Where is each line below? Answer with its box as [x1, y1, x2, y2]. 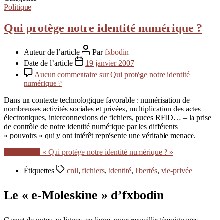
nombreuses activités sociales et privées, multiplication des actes [4, 104, 201, 113]
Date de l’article [24, 58, 75, 67]
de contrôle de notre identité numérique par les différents [4, 122, 178, 131]
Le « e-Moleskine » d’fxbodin [4, 188, 164, 202]
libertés [135, 166, 157, 175]
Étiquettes [24, 166, 56, 175]
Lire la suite [4, 147, 40, 156]
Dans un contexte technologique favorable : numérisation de [4, 95, 190, 104]
